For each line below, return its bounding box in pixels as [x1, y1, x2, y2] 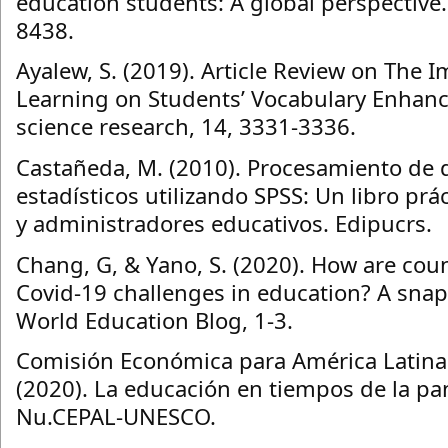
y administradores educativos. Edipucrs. [16, 207, 432, 238]
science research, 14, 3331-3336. [16, 111, 356, 142]
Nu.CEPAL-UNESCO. [16, 401, 216, 432]
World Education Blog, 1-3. [16, 304, 293, 335]
